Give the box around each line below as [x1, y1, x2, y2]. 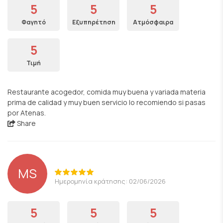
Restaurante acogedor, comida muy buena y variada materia [7, 87, 206, 97]
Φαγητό [21, 18, 46, 26]
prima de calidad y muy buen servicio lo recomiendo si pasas [7, 98, 206, 107]
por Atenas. [7, 108, 46, 117]
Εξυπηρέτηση [72, 18, 115, 26]
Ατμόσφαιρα [133, 18, 173, 26]
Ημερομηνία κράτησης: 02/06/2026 [55, 176, 166, 186]
